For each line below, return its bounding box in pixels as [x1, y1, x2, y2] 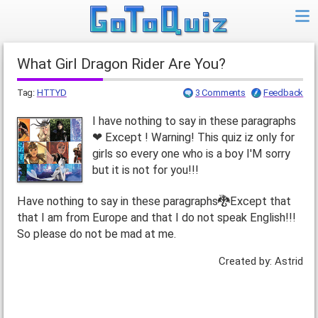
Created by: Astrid [219, 254, 304, 268]
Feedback [263, 87, 304, 99]
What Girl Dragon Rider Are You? [30, 55, 226, 73]
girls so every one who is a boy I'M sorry [92, 147, 290, 161]
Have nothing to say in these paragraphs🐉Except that [16, 194, 291, 209]
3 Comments [194, 87, 246, 99]
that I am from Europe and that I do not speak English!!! [16, 211, 296, 225]
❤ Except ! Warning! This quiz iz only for [92, 131, 295, 145]
